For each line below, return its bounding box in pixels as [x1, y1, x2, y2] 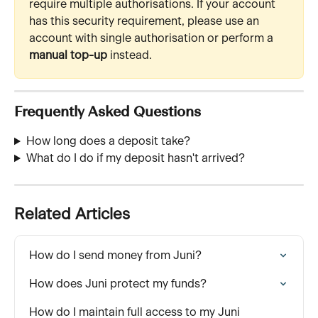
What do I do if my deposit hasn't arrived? [26, 153, 245, 165]
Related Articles [14, 207, 130, 223]
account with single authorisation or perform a [29, 33, 276, 45]
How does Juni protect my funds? [29, 278, 207, 290]
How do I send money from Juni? [29, 250, 202, 262]
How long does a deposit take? [26, 136, 193, 148]
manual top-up [29, 50, 107, 62]
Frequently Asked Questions [14, 106, 201, 121]
